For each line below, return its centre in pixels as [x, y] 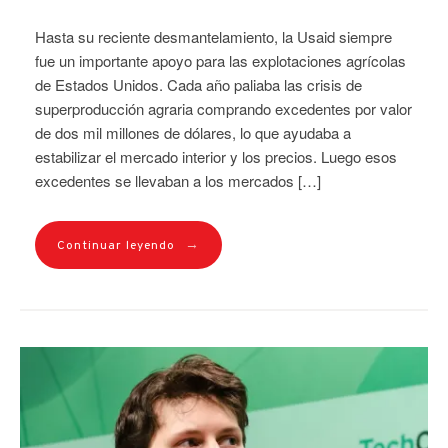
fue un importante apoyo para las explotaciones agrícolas [220, 60]
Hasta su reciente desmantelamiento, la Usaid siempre [213, 36]
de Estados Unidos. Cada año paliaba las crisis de [198, 84]
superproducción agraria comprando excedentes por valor [223, 108]
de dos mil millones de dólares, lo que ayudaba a [193, 132]
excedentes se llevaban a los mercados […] [178, 180]
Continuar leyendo [116, 245]
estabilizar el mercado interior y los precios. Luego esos [216, 156]
